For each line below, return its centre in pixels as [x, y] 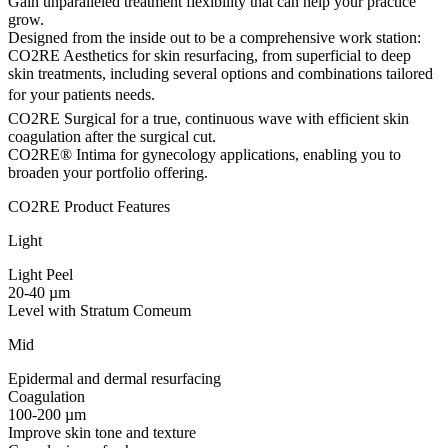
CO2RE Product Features [89, 206]
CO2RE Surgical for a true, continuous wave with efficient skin [208, 118]
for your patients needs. [81, 94]
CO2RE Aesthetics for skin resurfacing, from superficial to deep [209, 55]
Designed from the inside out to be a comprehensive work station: [214, 37]
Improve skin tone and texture [102, 432]
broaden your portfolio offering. [108, 172]
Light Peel [40, 274]
